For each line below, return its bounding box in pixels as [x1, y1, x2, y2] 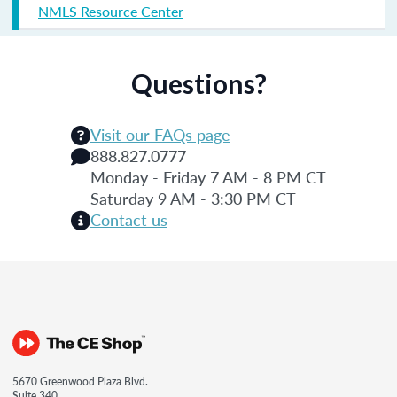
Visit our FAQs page [90, 122, 230, 145]
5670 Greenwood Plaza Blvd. [12, 373, 148, 389]
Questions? [130, 66, 267, 99]
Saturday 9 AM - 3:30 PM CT [90, 186, 296, 209]
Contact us [90, 207, 167, 230]
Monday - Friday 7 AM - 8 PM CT [90, 165, 326, 188]
